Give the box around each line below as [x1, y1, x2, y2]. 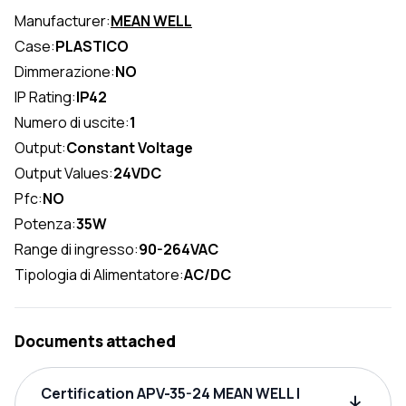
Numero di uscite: [14, 112, 130, 133]
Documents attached [14, 331, 176, 353]
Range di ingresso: [14, 239, 139, 260]
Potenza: [14, 214, 76, 235]
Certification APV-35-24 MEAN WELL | [41, 383, 300, 404]
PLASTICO [55, 36, 129, 57]
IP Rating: [14, 87, 76, 108]
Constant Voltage [66, 138, 193, 159]
